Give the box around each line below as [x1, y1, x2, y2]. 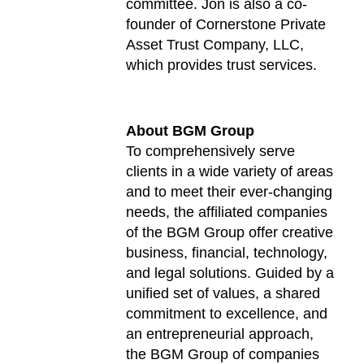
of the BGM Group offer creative [126, 223, 334, 240]
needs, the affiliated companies [126, 203, 328, 220]
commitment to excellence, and [126, 305, 328, 322]
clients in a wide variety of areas [126, 162, 334, 180]
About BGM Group [126, 122, 255, 139]
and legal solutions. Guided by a [126, 264, 335, 281]
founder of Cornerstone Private [126, 16, 327, 33]
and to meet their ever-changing [126, 183, 333, 200]
